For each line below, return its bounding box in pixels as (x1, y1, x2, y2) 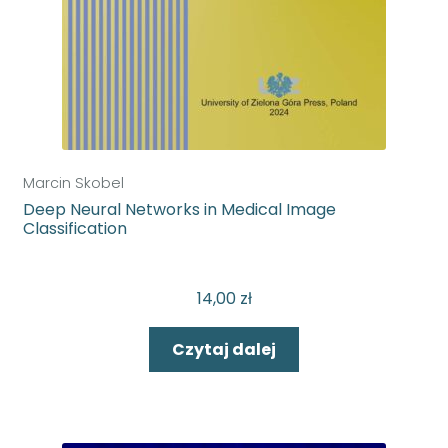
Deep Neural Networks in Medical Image (22, 198, 336, 222)
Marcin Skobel (22, 173, 124, 194)
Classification (22, 217, 127, 241)
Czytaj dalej (172, 338, 276, 362)
